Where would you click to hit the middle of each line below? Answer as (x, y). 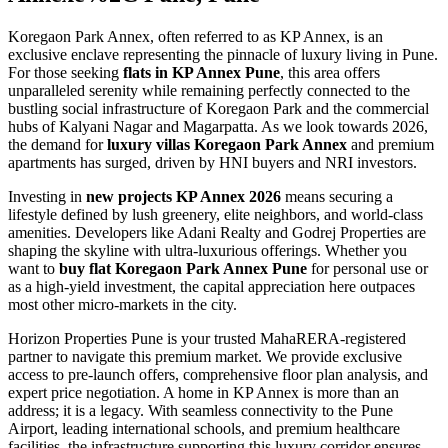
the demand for (57, 144)
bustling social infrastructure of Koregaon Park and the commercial (218, 108)
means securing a (337, 196)
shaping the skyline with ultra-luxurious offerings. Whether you (207, 250)
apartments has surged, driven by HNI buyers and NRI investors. (212, 162)
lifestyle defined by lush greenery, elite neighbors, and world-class (215, 214)
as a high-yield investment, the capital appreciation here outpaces (211, 286)
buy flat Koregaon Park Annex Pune (183, 268)
